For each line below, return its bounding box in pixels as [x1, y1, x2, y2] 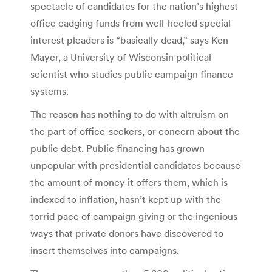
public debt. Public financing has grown [30, 141, 205, 154]
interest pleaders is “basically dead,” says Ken [30, 33, 228, 46]
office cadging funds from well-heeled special [30, 16, 231, 29]
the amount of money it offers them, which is [30, 175, 228, 188]
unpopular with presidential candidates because [30, 158, 240, 171]
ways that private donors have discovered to [30, 226, 223, 239]
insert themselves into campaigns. [30, 243, 179, 256]
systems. [30, 84, 69, 97]
